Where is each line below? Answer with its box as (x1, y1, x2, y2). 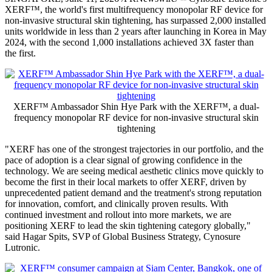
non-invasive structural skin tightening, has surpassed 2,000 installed (5, 15, 266, 26)
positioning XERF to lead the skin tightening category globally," (5, 220, 251, 231)
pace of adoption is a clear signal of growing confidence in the (5, 155, 242, 166)
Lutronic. (5, 242, 40, 253)
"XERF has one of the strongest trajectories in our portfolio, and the (5, 144, 263, 155)
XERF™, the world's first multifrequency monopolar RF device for (5, 4, 263, 15)
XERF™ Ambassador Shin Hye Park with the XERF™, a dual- (13, 101, 259, 112)
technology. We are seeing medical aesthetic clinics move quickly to (5, 166, 263, 177)
